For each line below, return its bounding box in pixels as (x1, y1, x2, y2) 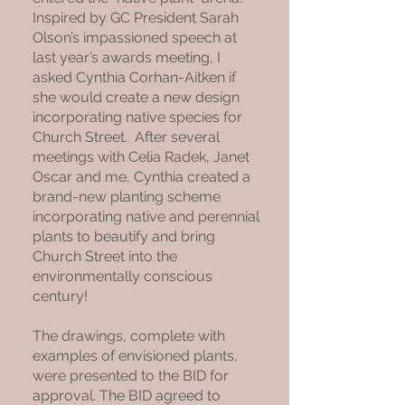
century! (33, 287, 88, 305)
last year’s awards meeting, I (33, 49, 221, 66)
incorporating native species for (33, 108, 242, 126)
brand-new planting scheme (33, 188, 221, 205)
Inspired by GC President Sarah (33, 9, 239, 26)
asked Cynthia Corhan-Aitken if (33, 69, 236, 86)
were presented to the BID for (33, 367, 229, 384)
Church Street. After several (33, 128, 220, 146)
